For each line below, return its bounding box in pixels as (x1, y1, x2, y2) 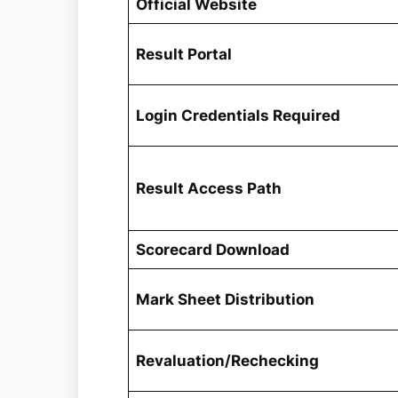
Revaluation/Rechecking (136, 351, 320, 370)
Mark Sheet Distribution (136, 290, 315, 308)
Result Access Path (136, 179, 283, 197)
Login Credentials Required (136, 106, 341, 124)
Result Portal (136, 44, 233, 63)
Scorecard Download (136, 240, 291, 259)
